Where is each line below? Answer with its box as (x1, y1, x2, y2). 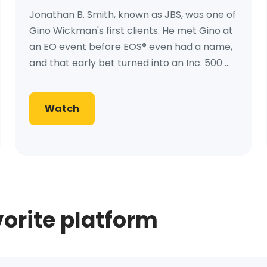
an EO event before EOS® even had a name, (29, 40, 233, 54)
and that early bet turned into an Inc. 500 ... (29, 56, 231, 70)
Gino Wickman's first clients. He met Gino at (29, 24, 234, 38)
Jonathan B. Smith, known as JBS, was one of (29, 8, 237, 22)
